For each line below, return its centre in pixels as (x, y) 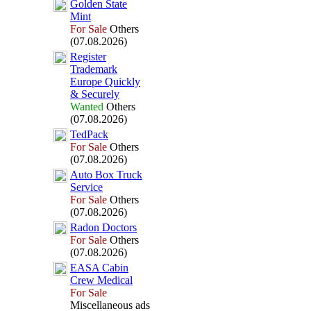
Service (86, 187)
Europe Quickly (105, 82)
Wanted (87, 107)
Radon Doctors (103, 227)
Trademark (94, 69)
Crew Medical (101, 280)
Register (88, 57)
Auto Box (92, 175)
